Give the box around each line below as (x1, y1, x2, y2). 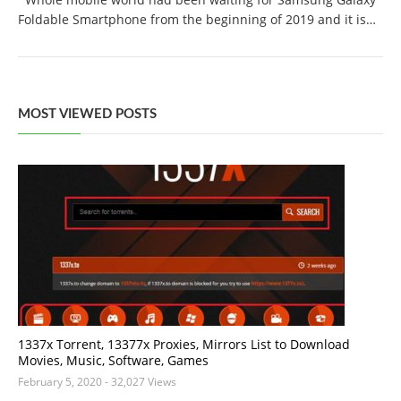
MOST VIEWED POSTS (18, 107, 157, 121)
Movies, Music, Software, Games (18, 352, 209, 369)
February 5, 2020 (18, 374, 102, 389)
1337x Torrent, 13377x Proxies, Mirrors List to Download (18, 336, 350, 353)
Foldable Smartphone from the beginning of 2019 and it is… (18, 11, 376, 28)
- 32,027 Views (105, 374, 176, 389)
